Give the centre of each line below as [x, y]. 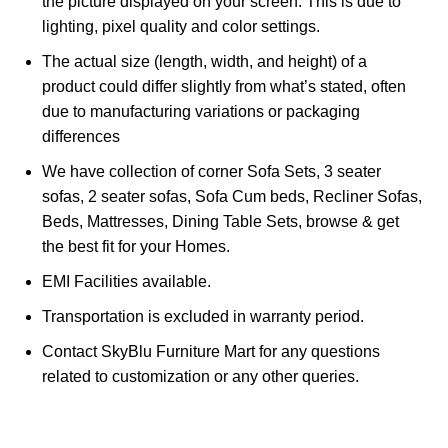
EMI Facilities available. [126, 282]
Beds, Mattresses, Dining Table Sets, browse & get [220, 222]
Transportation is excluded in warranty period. [203, 317]
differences [81, 137]
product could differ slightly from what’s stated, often [224, 87]
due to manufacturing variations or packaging [201, 112]
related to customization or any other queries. [200, 377]
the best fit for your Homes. [136, 247]
